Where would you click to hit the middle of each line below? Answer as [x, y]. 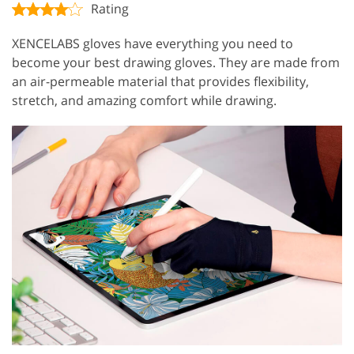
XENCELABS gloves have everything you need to [153, 43]
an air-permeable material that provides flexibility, [160, 81]
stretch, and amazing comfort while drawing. [144, 100]
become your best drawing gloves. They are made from [176, 62]
